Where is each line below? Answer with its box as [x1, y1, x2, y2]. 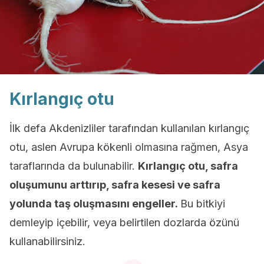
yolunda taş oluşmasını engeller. [9, 197, 180, 210]
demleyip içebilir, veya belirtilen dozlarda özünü [9, 216, 239, 229]
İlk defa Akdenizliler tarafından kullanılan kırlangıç [9, 122, 249, 134]
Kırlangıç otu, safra [138, 160, 238, 172]
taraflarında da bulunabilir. [9, 160, 138, 172]
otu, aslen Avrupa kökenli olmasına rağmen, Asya [9, 141, 248, 153]
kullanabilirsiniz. [9, 235, 85, 247]
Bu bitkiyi [180, 197, 225, 210]
